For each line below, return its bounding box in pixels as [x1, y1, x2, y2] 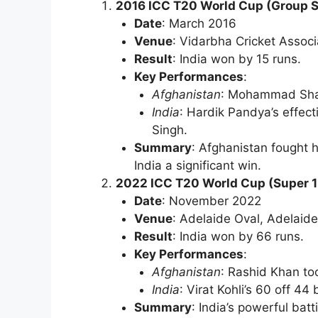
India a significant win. [133, 158, 261, 173]
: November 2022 [161, 194, 261, 209]
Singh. [152, 123, 187, 138]
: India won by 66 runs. [172, 229, 304, 244]
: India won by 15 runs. [172, 52, 301, 67]
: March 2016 [161, 16, 236, 31]
